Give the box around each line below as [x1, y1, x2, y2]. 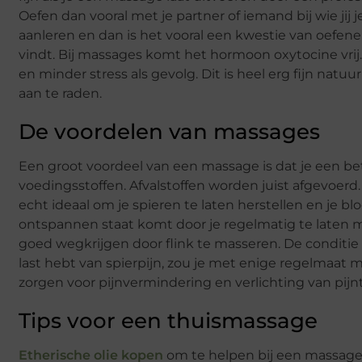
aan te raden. [19, 85, 102, 101]
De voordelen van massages [19, 118, 320, 145]
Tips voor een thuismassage [19, 307, 318, 334]
